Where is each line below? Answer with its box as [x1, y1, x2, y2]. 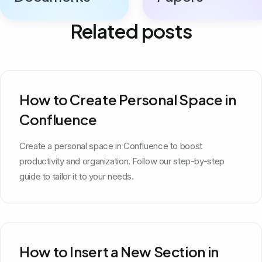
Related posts [70, 18, 192, 43]
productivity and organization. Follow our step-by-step [19, 155, 225, 167]
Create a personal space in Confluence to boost [19, 140, 202, 151]
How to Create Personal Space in [19, 90, 236, 108]
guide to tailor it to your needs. [19, 170, 134, 182]
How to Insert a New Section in [19, 242, 219, 260]
